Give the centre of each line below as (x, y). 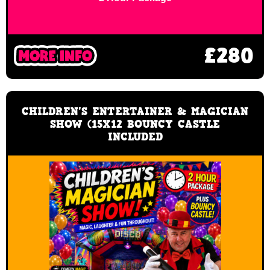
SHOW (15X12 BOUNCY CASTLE (135, 124)
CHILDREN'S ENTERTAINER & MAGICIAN (135, 111)
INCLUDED (135, 137)
